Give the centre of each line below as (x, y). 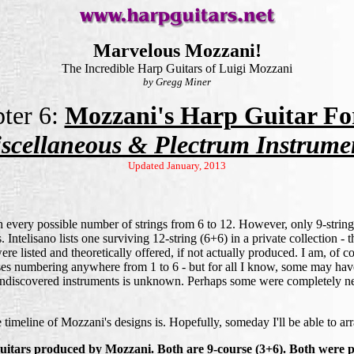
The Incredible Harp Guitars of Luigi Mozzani (177, 68)
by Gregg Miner (177, 82)
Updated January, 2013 (177, 166)
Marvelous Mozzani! (177, 51)
